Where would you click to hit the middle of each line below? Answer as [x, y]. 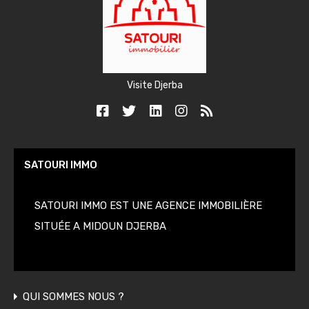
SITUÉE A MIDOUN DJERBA [100, 226]
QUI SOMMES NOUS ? [73, 297]
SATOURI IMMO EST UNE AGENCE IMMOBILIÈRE [150, 206]
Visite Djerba [154, 85]
